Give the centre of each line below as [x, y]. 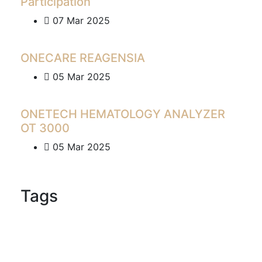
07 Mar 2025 [80, 20]
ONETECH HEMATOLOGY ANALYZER [123, 114]
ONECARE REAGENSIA [83, 58]
